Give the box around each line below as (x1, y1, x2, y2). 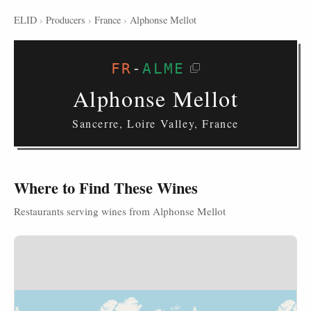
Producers (46, 13, 85, 26)
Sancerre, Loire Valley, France (72, 116, 239, 131)
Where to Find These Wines (14, 176, 198, 199)
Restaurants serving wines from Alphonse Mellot (14, 204, 226, 218)
